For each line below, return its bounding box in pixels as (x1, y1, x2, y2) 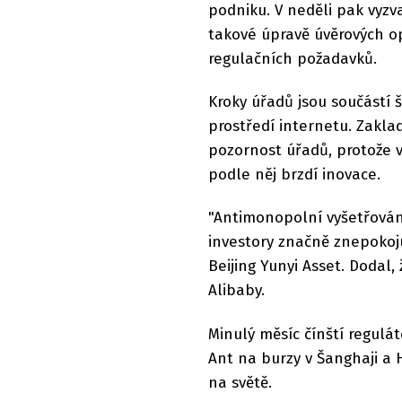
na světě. (208, 372, 272, 392)
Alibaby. (208, 281, 265, 301)
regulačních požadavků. (208, 48, 377, 68)
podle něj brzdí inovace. (208, 165, 380, 184)
